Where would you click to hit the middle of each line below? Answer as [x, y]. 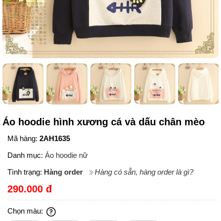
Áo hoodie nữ [66, 155]
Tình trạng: [26, 172]
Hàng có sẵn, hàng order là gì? [144, 172]
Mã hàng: [23, 139]
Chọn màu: [26, 211]
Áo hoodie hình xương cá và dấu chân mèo [104, 122]
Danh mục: [26, 155]
